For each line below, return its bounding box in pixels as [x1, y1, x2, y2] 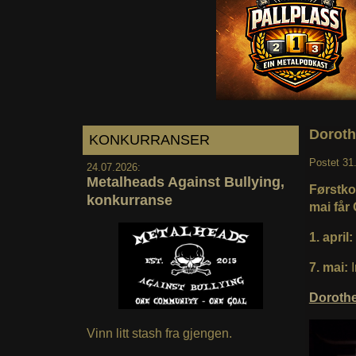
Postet [308, 156, 342, 168]
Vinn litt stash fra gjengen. [86, 327, 232, 341]
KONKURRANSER [89, 131, 210, 148]
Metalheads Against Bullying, [86, 173, 284, 190]
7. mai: [308, 260, 351, 274]
